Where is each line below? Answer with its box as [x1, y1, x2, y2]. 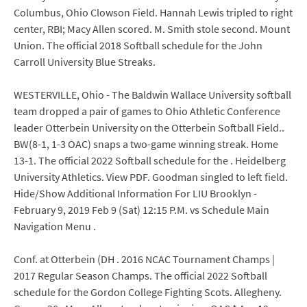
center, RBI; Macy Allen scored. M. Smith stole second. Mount [14, 22, 290, 36]
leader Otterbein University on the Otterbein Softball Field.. [14, 121, 284, 134]
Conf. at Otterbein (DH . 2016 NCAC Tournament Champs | [14, 252, 275, 266]
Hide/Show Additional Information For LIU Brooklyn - [14, 186, 257, 200]
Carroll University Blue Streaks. [14, 55, 156, 69]
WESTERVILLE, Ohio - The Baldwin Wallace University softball [14, 88, 291, 101]
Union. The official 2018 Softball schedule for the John [14, 38, 262, 52]
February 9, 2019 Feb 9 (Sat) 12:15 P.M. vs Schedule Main [14, 203, 269, 217]
